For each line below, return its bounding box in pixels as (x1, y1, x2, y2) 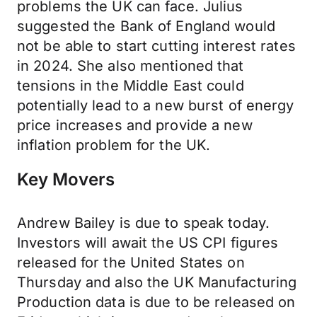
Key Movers (17, 169, 115, 190)
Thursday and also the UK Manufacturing (17, 274, 297, 291)
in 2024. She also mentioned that (17, 57, 244, 74)
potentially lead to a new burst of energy (17, 97, 294, 114)
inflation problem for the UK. (17, 137, 211, 154)
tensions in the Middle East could (17, 77, 244, 94)
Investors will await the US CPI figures (17, 234, 279, 251)
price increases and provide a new (17, 117, 253, 134)
